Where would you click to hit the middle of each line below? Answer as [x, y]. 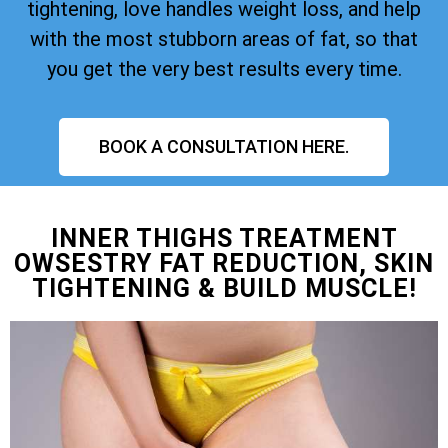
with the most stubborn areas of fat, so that [224, 38]
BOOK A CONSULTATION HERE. [224, 146]
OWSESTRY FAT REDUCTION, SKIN [224, 263]
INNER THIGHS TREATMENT [224, 238]
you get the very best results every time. [224, 68]
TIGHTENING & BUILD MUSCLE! [224, 288]
